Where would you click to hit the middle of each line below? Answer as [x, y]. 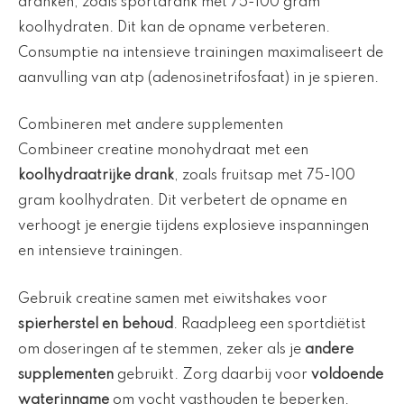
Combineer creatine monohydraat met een [163, 151]
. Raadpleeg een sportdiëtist [270, 324]
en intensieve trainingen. [101, 252]
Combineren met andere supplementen [151, 126]
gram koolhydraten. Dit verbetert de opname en [183, 202]
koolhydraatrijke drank [96, 176]
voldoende [347, 375]
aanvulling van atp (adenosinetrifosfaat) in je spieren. [198, 78]
